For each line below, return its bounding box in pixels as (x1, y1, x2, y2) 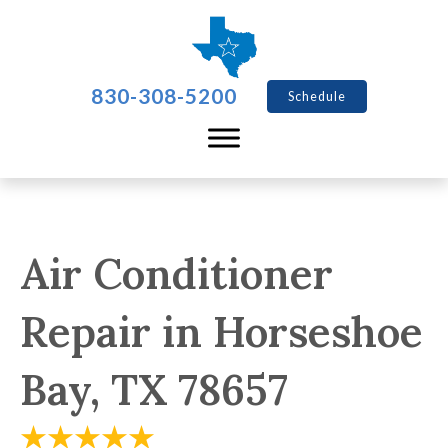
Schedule (288, 89, 346, 104)
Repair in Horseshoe (20, 305, 423, 359)
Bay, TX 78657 (20, 363, 288, 417)
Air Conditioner (20, 247, 333, 301)
